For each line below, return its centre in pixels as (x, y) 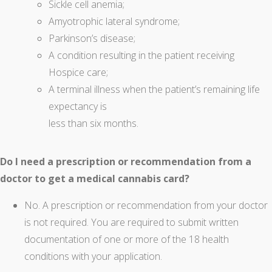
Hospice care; (78, 73)
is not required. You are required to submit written (131, 223)
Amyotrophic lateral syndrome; (114, 22)
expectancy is (78, 107)
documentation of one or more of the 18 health (127, 240)
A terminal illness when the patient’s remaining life (154, 90)
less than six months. (93, 124)
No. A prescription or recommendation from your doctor (146, 206)
